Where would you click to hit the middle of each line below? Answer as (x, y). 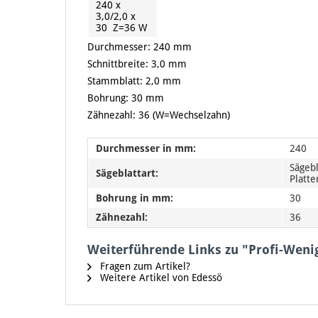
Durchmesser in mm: (146, 149)
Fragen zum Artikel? (144, 267)
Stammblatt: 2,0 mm (134, 81)
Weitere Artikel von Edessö (160, 278)
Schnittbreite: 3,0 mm (137, 64)
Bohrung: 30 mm (126, 98)
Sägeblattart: (127, 174)
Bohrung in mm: (135, 198)
